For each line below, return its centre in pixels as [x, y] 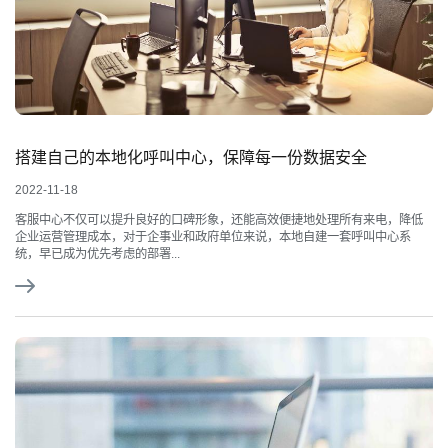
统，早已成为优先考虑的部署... [97, 254]
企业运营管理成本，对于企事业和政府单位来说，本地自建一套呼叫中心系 [213, 237]
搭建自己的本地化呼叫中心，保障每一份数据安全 [191, 157]
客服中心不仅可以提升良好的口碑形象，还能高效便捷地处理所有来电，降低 [219, 220]
